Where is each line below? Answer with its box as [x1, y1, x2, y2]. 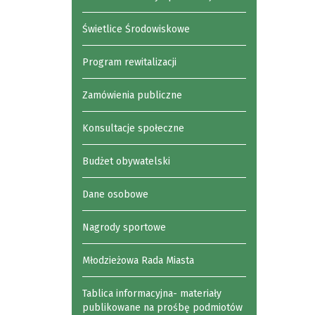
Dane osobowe [82, 188, 148, 200]
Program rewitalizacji [82, 56, 176, 68]
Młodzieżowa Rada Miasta [82, 255, 194, 266]
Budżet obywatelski [82, 155, 170, 167]
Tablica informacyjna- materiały [82, 288, 221, 300]
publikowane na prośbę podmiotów [82, 302, 243, 314]
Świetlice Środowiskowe [82, 23, 190, 35]
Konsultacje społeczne [82, 122, 184, 134]
